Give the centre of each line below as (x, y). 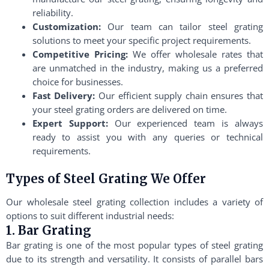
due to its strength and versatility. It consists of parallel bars (134, 258)
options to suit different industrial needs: (90, 215)
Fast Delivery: (64, 95)
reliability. (53, 13)
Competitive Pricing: (80, 54)
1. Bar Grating (49, 230)
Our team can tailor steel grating (182, 26)
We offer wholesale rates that (195, 54)
